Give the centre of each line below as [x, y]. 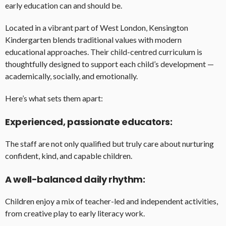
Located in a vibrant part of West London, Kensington [97, 28]
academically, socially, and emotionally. [71, 76]
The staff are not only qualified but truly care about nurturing [109, 144]
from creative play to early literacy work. [75, 213]
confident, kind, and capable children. [69, 156]
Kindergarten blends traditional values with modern [93, 40]
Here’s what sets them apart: [54, 98]
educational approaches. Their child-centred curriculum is [104, 52]
